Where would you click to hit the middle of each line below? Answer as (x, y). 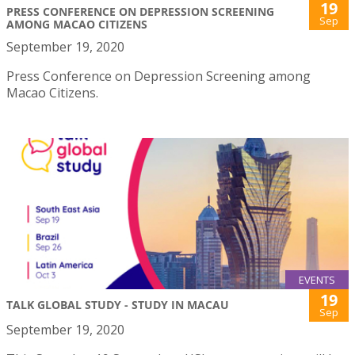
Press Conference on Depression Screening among (158, 76)
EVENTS (317, 280)
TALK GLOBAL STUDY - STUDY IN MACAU (118, 305)
